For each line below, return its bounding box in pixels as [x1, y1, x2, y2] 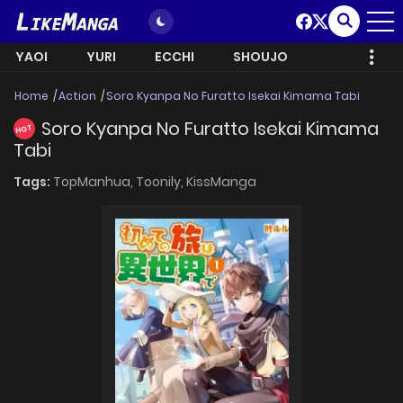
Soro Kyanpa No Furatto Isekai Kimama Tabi [106, 88, 360, 103]
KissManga [186, 173, 256, 192]
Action [58, 88, 96, 103]
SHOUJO [233, 48, 288, 66]
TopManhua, [53, 173, 136, 192]
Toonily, [136, 173, 186, 192]
